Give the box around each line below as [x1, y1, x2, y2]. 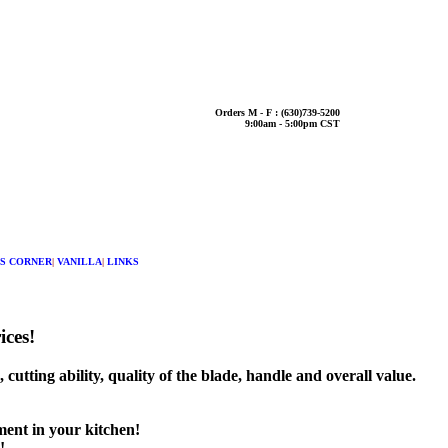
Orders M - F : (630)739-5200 [215, 107, 340, 118]
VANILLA [56, 255, 102, 267]
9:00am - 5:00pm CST [245, 118, 340, 129]
